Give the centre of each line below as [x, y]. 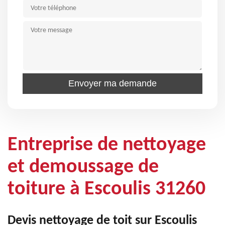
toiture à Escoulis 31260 [106, 189]
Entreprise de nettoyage [107, 145]
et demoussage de [83, 167]
